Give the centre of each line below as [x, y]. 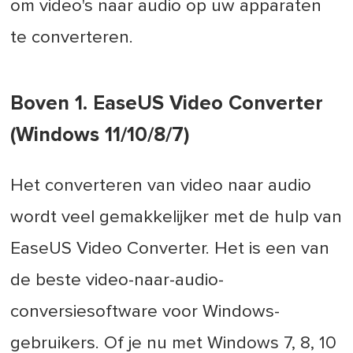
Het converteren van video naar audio [161, 185]
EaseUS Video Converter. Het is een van [170, 248]
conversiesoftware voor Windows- [145, 311]
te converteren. [72, 38]
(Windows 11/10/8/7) [100, 135]
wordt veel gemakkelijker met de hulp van [176, 217]
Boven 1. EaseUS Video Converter [167, 103]
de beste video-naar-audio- [117, 280]
